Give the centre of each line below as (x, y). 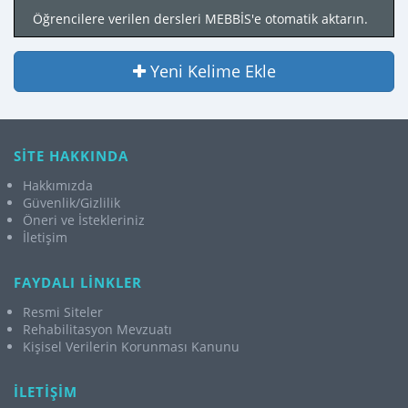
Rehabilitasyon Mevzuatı (97, 329)
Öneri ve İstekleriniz (84, 220)
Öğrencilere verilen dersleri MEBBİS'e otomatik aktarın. (200, 19)
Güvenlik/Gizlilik (71, 203)
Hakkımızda (58, 185)
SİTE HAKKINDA (71, 156)
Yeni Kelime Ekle (213, 71)
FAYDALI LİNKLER (78, 282)
